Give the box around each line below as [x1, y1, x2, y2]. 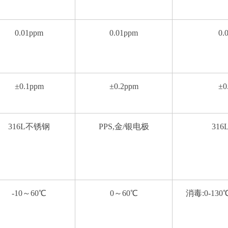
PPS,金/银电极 [98, 122, 149, 131]
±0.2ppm [109, 82, 138, 91]
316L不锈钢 [8, 122, 50, 131]
